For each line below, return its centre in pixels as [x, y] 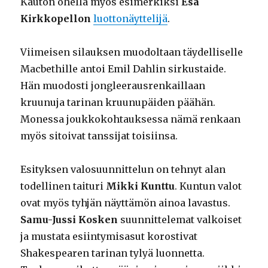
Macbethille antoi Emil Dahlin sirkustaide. [124, 69]
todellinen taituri [63, 186]
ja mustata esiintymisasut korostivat [109, 237]
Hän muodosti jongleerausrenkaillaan [113, 86]
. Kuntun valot [208, 186]
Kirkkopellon [56, 19]
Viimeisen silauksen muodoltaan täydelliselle [132, 52]
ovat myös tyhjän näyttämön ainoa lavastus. [126, 203]
